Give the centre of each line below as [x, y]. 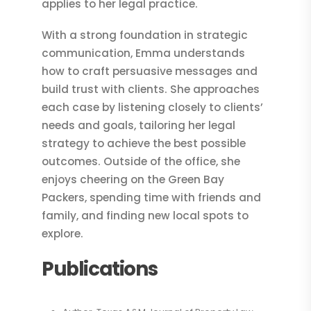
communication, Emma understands [143, 53]
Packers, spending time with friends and [151, 197]
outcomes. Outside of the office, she [141, 161]
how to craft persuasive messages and [150, 71]
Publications [100, 269]
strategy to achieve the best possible [144, 143]
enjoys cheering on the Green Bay [133, 179]
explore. [62, 233]
